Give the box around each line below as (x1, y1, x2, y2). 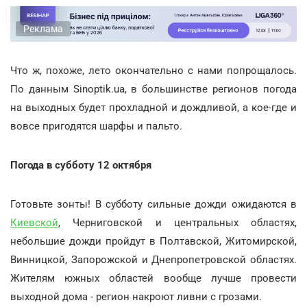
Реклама (23, 23, 63, 34)
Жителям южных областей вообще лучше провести (10, 271, 297, 284)
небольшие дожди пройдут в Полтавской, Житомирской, (10, 234, 297, 247)
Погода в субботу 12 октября (10, 158, 151, 171)
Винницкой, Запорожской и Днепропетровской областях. (10, 253, 297, 266)
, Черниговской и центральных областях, (58, 216, 297, 229)
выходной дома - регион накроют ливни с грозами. (10, 290, 262, 303)
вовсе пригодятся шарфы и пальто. (10, 119, 182, 132)
